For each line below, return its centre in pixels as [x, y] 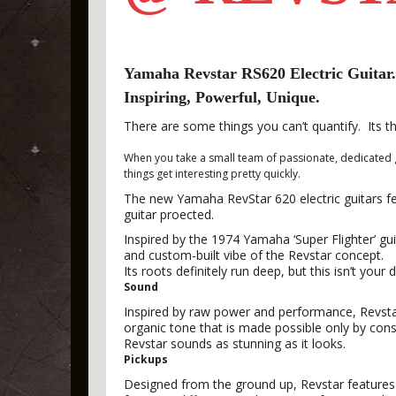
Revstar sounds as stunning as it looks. [235, 343]
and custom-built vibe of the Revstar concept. [254, 255]
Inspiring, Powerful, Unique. [222, 97]
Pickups [146, 359]
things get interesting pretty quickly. [212, 174]
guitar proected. [169, 214]
